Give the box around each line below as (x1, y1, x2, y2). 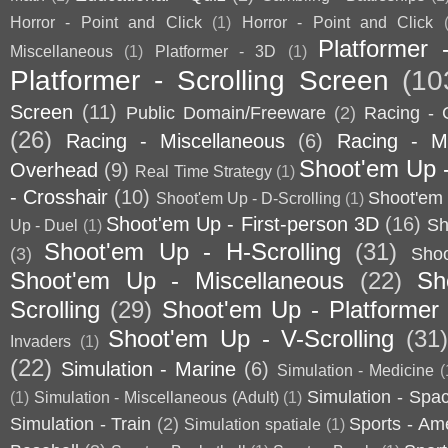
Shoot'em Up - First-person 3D (105, 213, 379, 235)
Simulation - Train (10, 414, 152, 434)
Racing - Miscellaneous (66, 130, 286, 152)
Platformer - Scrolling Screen (10, 64, 389, 96)
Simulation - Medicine (276, 361, 435, 379)
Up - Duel (10, 216, 79, 234)
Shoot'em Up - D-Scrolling (156, 189, 341, 207)
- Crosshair (10, 186, 108, 208)
